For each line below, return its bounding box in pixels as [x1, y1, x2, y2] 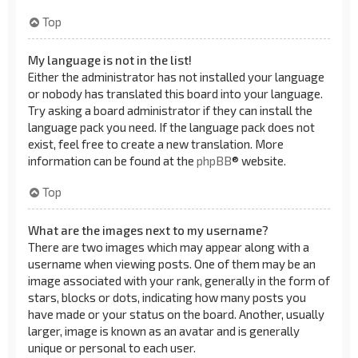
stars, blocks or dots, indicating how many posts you [28, 289, 306, 304]
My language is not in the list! [28, 53, 192, 67]
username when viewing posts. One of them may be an [28, 256, 316, 271]
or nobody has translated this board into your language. [28, 86, 323, 101]
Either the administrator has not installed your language [28, 70, 324, 84]
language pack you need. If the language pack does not [28, 120, 315, 134]
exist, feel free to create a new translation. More [28, 137, 284, 151]
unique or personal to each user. [28, 340, 196, 355]
